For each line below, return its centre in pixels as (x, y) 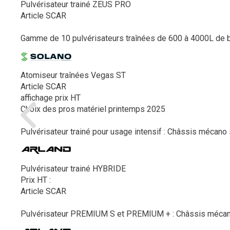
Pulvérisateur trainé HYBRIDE (73, 169)
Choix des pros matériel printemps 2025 (93, 109)
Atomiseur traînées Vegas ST (73, 75)
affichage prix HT (51, 98)
